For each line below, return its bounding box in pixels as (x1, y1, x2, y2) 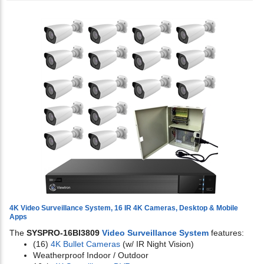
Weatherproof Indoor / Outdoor (33, 250, 148, 260)
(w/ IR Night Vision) (120, 239, 194, 249)
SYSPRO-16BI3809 (27, 228, 102, 238)
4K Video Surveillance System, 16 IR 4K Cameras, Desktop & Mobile (9, 204, 238, 213)
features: (209, 228, 244, 238)
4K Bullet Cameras (51, 239, 120, 249)
